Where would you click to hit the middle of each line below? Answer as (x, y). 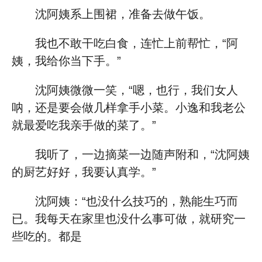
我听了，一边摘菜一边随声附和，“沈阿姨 (142, 154)
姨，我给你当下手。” (66, 61)
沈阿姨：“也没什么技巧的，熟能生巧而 (137, 201)
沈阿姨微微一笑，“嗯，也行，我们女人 (137, 90)
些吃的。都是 (47, 236)
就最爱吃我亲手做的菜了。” (84, 125)
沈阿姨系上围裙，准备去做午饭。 (123, 14)
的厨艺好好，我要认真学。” (84, 172)
